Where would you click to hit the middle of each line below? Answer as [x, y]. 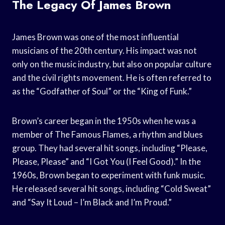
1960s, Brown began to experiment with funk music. [109, 175]
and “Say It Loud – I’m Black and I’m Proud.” [92, 202]
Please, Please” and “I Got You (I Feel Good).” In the [106, 161]
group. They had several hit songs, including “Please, [110, 148]
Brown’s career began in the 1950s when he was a [104, 121]
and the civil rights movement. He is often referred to [112, 77]
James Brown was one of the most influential [95, 37]
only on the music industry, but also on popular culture [112, 64]
